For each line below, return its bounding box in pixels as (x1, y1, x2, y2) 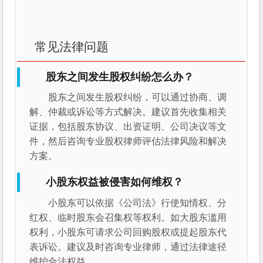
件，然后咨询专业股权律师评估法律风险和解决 (29, 136, 227, 147)
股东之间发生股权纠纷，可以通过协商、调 (48, 92, 227, 103)
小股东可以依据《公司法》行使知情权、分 (48, 197, 227, 208)
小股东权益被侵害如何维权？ (46, 176, 184, 188)
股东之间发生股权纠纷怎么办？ (46, 71, 194, 83)
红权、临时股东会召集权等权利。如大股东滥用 (29, 212, 227, 222)
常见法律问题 (35, 40, 109, 54)
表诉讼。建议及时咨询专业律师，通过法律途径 (29, 241, 227, 252)
